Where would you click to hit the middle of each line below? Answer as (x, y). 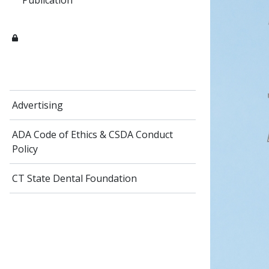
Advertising (38, 105)
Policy (25, 149)
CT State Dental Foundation (74, 178)
